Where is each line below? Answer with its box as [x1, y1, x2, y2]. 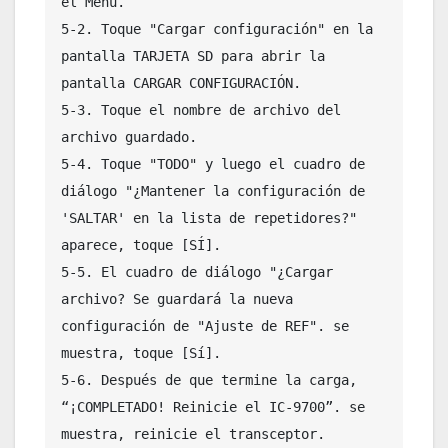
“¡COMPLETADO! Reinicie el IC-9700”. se [61, 398, 365, 415]
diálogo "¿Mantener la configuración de [61, 182, 365, 199]
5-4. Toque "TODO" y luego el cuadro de [61, 155, 365, 172]
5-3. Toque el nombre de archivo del [61, 101, 341, 118]
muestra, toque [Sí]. [61, 344, 221, 361]
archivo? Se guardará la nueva [61, 290, 293, 307]
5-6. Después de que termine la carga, [61, 371, 357, 388]
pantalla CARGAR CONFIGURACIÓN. [61, 74, 301, 91]
